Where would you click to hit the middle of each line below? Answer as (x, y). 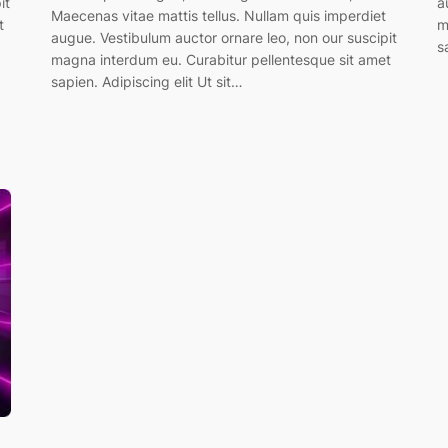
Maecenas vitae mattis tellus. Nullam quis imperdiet (218, 15)
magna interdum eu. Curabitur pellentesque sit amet (220, 59)
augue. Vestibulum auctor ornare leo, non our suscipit (223, 37)
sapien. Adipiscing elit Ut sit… (146, 81)
